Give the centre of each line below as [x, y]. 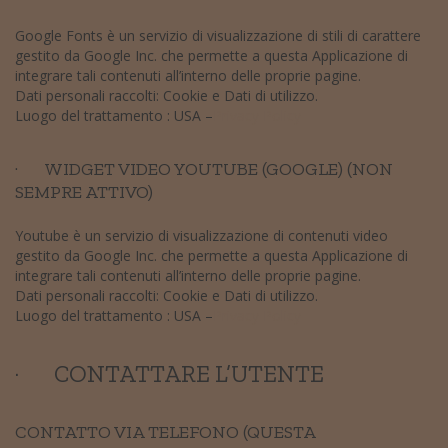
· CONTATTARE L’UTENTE [169, 373]
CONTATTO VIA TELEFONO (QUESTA [165, 431]
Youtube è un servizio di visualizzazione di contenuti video [201, 235]
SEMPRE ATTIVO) [84, 191]
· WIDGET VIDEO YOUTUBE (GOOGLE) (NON [204, 168]
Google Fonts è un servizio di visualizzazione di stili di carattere [218, 35]
